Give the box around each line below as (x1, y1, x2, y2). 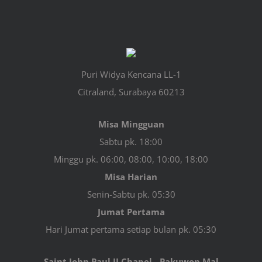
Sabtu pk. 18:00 (99, 135, 163, 147)
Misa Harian (105, 170, 157, 182)
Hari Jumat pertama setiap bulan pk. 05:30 (46, 223, 216, 235)
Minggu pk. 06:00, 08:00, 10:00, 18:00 (54, 153, 208, 165)
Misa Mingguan (98, 118, 164, 130)
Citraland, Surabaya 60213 (77, 85, 185, 98)
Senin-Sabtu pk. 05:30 (87, 188, 175, 200)
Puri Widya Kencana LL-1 (81, 68, 181, 80)
